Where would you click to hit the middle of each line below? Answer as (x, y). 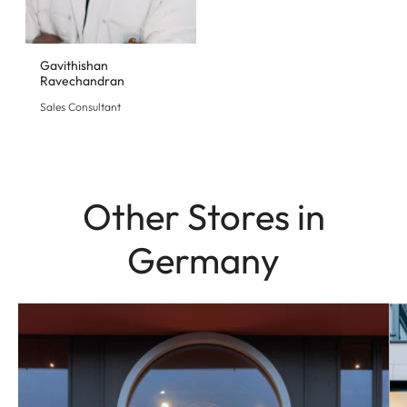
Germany (203, 259)
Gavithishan (74, 65)
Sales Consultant (80, 106)
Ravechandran (82, 80)
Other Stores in (203, 216)
